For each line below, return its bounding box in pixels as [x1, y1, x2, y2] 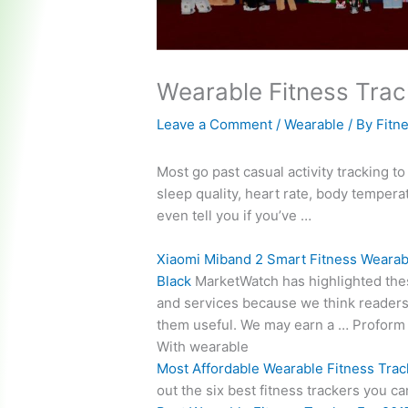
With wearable [157, 338, 250, 356]
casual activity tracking [243, 163, 390, 181]
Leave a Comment [157, 116, 273, 134]
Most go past [157, 163, 244, 181]
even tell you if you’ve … [157, 207, 312, 225]
